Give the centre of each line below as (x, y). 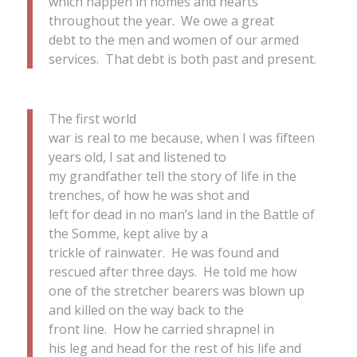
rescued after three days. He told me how (172, 271)
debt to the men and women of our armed (173, 40)
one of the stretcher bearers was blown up (176, 290)
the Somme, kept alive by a (128, 233)
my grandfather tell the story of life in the (172, 176)
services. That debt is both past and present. (182, 59)
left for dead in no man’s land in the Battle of (181, 214)
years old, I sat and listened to (137, 157)
